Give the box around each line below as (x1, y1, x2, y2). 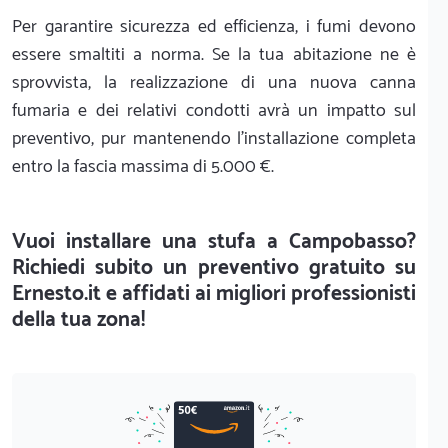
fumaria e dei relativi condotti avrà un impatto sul (12, 95, 416, 126)
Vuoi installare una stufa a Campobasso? (12, 224, 416, 259)
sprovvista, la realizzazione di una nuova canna (12, 67, 416, 98)
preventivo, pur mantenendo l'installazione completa (12, 123, 416, 154)
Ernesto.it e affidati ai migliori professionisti (12, 276, 416, 311)
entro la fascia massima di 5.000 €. (12, 151, 274, 182)
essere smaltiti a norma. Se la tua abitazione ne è (12, 39, 416, 70)
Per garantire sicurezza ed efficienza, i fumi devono (12, 11, 416, 42)
